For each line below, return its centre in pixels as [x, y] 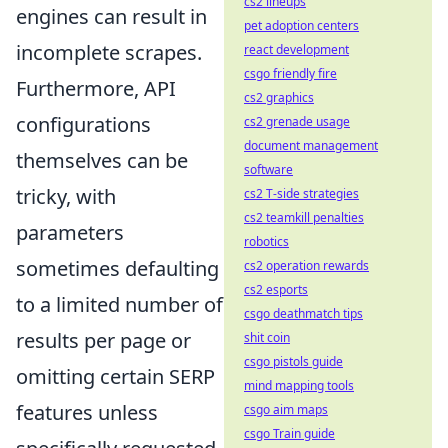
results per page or [103, 340]
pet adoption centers [301, 25]
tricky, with [66, 196]
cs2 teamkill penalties [304, 217]
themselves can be [102, 160]
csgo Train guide [289, 433]
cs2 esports [276, 289]
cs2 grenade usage [297, 121]
